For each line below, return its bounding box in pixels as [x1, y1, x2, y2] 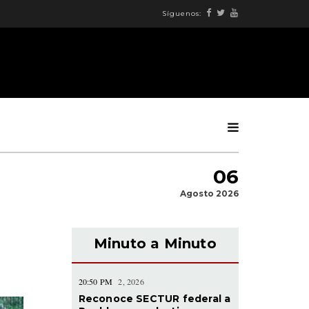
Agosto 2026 [180, 188, 239, 199]
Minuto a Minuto [93, 235, 217, 252]
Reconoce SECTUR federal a [78, 292, 231, 305]
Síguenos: [162, 8, 201, 18]
